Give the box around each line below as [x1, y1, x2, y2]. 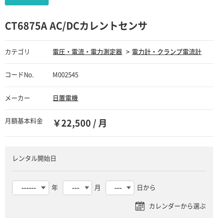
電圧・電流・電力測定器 [53, 49, 123, 55]
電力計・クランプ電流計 [132, 49, 202, 55]
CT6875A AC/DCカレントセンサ [5, 21, 147, 31]
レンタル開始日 [12, 155, 56, 162]
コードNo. [5, 72, 34, 78]
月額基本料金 [5, 118, 43, 125]
